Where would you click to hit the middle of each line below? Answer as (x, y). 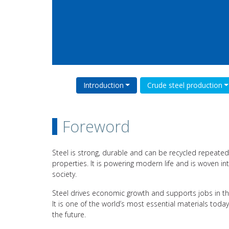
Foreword (96, 126)
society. (64, 174)
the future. (69, 214)
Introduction (103, 85)
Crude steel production (185, 85)
